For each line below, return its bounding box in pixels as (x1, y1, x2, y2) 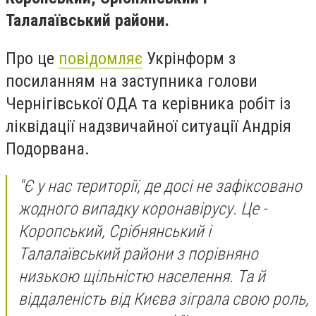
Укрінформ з (142, 48, 236, 68)
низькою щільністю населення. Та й (18, 267, 265, 287)
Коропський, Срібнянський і (18, 221, 211, 242)
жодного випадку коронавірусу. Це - (18, 199, 267, 219)
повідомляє (59, 48, 142, 68)
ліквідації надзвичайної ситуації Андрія (6, 116, 291, 136)
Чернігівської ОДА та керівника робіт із (6, 93, 291, 114)
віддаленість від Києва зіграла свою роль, (18, 289, 309, 310)
